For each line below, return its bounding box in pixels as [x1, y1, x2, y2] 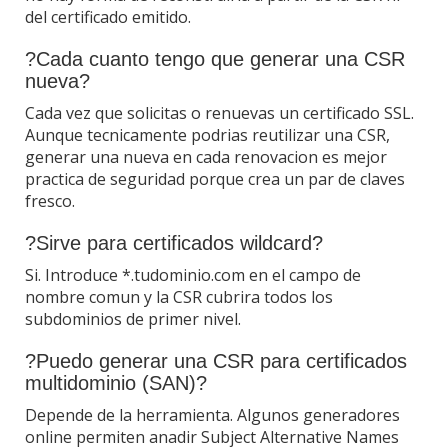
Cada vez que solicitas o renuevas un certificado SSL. [25, 101, 414, 124]
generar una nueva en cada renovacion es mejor [25, 145, 387, 168]
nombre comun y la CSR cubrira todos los [25, 285, 333, 308]
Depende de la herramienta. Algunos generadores [25, 403, 400, 426]
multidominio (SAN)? [25, 371, 207, 394]
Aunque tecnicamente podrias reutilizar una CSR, [25, 123, 390, 146]
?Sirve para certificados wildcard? [25, 231, 323, 254]
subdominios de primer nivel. [25, 307, 241, 330]
